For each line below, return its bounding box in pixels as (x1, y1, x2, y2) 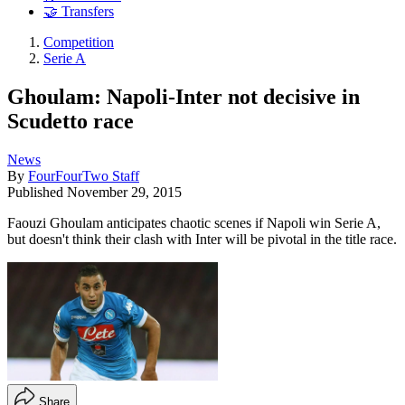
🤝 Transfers (43, 4, 114, 20)
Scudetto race (7, 108, 134, 133)
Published (7, 184, 67, 200)
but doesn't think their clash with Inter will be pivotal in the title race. (7, 231, 397, 247)
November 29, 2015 (67, 184, 182, 200)
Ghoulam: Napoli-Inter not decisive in (7, 84, 360, 108)
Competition (43, 34, 114, 51)
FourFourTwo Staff (28, 167, 139, 184)
